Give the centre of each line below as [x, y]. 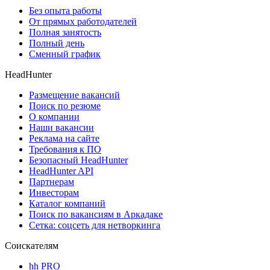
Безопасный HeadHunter [78, 160]
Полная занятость [65, 32]
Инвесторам [54, 192]
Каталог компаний [67, 203]
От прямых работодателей [83, 21]
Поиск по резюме [65, 105]
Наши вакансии [61, 127]
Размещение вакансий [74, 95]
